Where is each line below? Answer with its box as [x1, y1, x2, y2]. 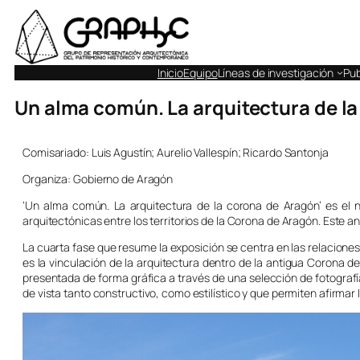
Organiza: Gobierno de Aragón [22, 171, 174, 187]
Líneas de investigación [217, 64, 334, 80]
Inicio [157, 64, 184, 80]
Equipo [183, 64, 218, 80]
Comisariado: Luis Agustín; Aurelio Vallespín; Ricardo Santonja [22, 145, 329, 161]
